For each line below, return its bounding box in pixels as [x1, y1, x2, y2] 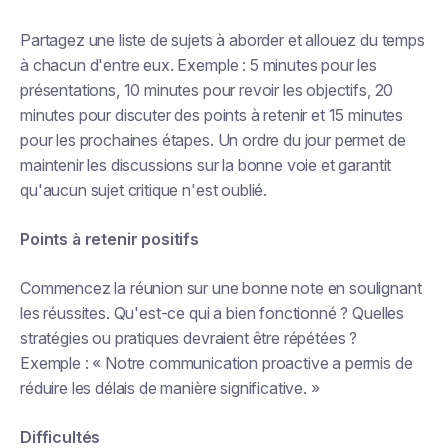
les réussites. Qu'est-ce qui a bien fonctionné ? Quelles [20, 303, 405, 323]
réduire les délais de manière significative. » [20, 378, 320, 398]
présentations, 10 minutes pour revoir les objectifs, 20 [20, 80, 394, 100]
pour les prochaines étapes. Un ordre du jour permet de [20, 130, 406, 150]
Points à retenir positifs [20, 229, 199, 249]
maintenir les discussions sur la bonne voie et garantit [20, 155, 392, 175]
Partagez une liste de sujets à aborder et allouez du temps [20, 30, 425, 50]
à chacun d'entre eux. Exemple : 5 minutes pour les [20, 55, 377, 75]
